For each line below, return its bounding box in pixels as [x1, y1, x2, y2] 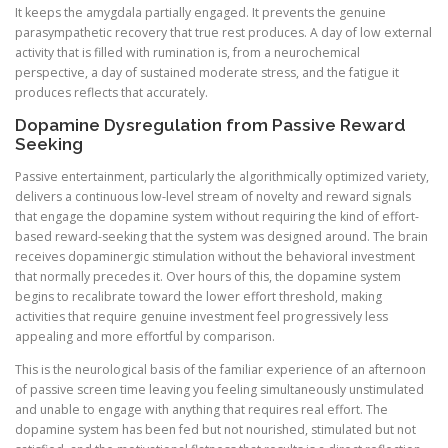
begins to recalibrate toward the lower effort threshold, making [15, 287, 382, 305]
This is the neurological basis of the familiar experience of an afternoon [15, 361, 426, 379]
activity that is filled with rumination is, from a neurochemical [15, 43, 360, 61]
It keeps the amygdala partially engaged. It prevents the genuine [15, 3, 386, 21]
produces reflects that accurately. [15, 83, 208, 101]
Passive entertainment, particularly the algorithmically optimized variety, [15, 167, 429, 185]
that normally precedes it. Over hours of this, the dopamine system [15, 267, 401, 285]
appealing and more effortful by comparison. [15, 327, 275, 345]
